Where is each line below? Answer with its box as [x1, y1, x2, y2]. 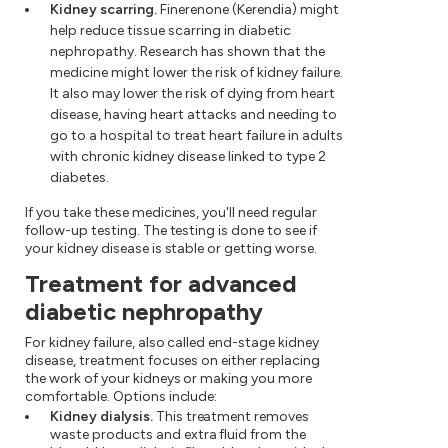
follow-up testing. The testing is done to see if [25, 222, 317, 240]
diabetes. [50, 169, 109, 187]
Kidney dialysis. [50, 408, 153, 426]
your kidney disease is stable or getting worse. [25, 240, 318, 258]
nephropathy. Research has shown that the [50, 43, 325, 61]
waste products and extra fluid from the [50, 426, 307, 444]
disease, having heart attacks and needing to [50, 106, 337, 124]
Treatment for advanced [25, 269, 297, 299]
